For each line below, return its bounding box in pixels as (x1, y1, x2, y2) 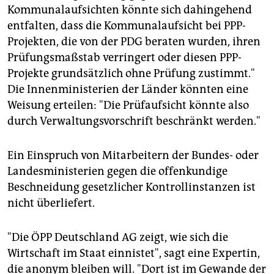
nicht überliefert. (7, 196, 95, 210)
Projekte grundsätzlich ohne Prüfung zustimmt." (7, 66, 255, 80)
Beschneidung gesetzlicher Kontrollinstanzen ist (7, 180, 256, 194)
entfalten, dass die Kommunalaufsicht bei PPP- (7, 18, 246, 32)
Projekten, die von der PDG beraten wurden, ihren (7, 34, 261, 48)
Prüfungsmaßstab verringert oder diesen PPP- (7, 50, 242, 64)
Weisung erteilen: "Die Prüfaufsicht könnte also (7, 98, 249, 112)
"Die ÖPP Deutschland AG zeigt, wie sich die (7, 230, 228, 244)
